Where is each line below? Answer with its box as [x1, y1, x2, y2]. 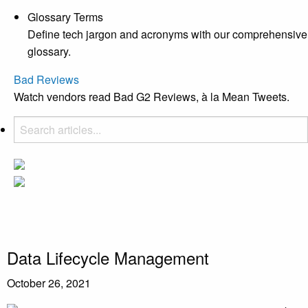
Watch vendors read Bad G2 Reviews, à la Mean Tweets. [14, 88, 289, 104]
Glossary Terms [27, 8, 103, 25]
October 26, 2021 [7, 274, 91, 291]
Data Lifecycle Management [7, 245, 209, 269]
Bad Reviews [14, 71, 79, 87]
